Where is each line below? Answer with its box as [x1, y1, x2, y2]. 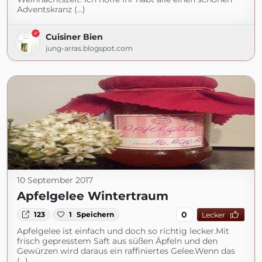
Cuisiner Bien [46, 32, 103, 42]
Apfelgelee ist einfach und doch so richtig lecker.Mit [17, 226, 229, 236]
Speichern [77, 210, 115, 219]
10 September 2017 [17, 175, 93, 185]
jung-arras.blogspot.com [46, 44, 133, 53]
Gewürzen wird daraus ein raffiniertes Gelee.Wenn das [17, 246, 235, 256]
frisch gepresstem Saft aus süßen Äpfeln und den [17, 236, 218, 246]
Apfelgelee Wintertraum [17, 189, 168, 203]
